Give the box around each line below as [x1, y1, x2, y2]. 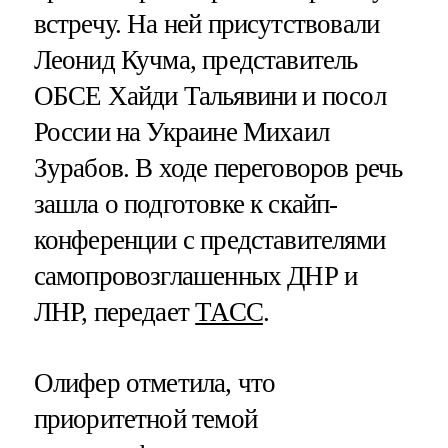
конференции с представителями [33, 224, 385, 255]
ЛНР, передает [33, 296, 196, 327]
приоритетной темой [33, 403, 257, 434]
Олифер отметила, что [33, 367, 276, 398]
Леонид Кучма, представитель [33, 44, 358, 75]
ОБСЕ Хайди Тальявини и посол [33, 80, 386, 111]
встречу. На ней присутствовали [33, 8, 380, 39]
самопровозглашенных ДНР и [33, 260, 358, 291]
